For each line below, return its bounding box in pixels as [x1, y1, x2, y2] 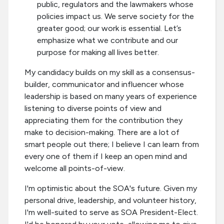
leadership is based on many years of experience [24, 91, 197, 101]
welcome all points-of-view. [24, 163, 125, 173]
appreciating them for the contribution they [24, 115, 182, 125]
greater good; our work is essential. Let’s [37, 23, 181, 33]
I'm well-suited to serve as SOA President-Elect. [24, 207, 198, 217]
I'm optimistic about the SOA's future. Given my [24, 183, 197, 193]
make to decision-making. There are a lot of [24, 127, 179, 137]
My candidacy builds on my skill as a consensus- [24, 67, 195, 77]
